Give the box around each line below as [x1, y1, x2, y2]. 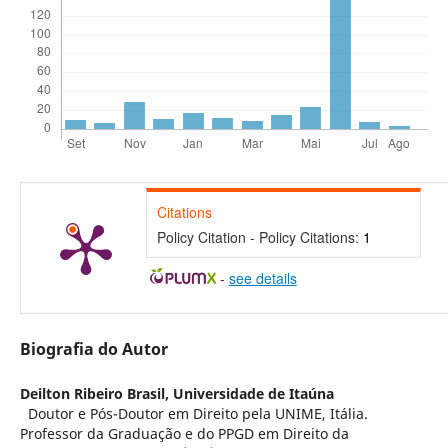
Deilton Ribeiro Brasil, [19, 383, 173, 403]
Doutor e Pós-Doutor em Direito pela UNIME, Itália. [19, 403, 368, 423]
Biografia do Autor [19, 337, 168, 360]
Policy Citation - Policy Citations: [156, 226, 363, 247]
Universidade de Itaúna [172, 383, 334, 403]
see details [228, 267, 297, 288]
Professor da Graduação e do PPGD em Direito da [19, 423, 349, 443]
